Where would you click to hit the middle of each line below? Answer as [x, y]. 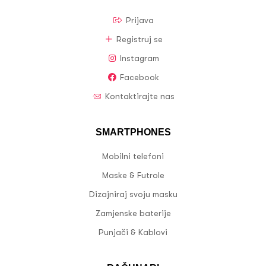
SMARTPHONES [133, 132]
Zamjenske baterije [133, 213]
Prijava [140, 20]
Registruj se [140, 39]
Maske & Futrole [133, 175]
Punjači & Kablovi [133, 232]
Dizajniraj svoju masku [133, 194]
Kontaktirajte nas [140, 96]
